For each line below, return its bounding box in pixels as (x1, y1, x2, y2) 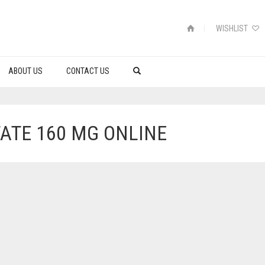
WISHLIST (216, 23, 250, 33)
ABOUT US (8, 66, 43, 76)
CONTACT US (66, 66, 109, 76)
